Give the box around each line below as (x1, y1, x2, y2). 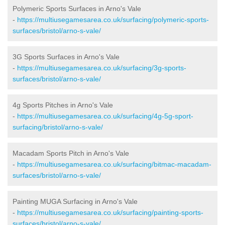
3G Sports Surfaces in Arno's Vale (13, 52, 120, 61)
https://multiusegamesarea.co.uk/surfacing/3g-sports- (17, 63, 186, 72)
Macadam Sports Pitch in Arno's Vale (13, 149, 129, 157)
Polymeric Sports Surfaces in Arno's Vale (13, 4, 141, 13)
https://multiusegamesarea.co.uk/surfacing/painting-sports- (17, 208, 203, 216)
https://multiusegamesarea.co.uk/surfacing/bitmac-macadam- (17, 160, 211, 168)
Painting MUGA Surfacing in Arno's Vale (13, 197, 138, 205)
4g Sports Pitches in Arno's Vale (13, 100, 113, 109)
